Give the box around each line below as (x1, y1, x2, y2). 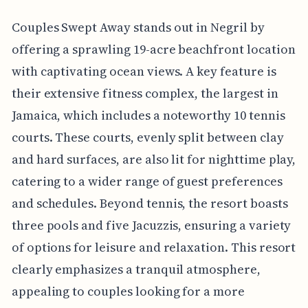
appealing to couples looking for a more (11, 282, 245, 300)
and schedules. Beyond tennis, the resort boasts (11, 194, 288, 212)
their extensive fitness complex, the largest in (11, 84, 278, 102)
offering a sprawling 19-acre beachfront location (11, 40, 296, 58)
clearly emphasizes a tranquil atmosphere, (11, 260, 261, 278)
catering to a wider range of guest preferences (11, 172, 283, 190)
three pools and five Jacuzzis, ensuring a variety (11, 216, 291, 234)
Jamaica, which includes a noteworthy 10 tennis (11, 106, 285, 124)
